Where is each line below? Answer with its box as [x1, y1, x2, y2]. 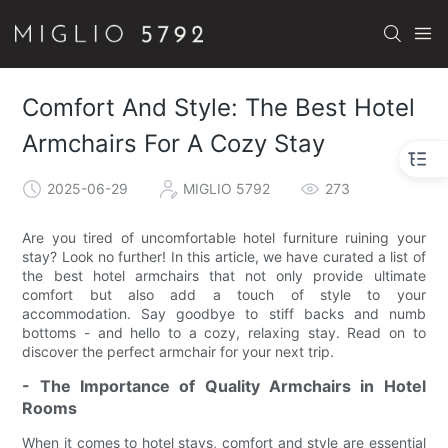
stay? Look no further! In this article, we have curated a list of [22, 248, 426, 266]
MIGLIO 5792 [183, 179, 271, 197]
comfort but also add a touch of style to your [22, 286, 426, 304]
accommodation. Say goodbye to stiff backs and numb [22, 305, 426, 323]
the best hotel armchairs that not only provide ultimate [22, 267, 426, 285]
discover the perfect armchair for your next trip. [22, 343, 335, 361]
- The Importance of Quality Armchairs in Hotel [22, 376, 426, 397]
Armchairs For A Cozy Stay [22, 129, 326, 159]
